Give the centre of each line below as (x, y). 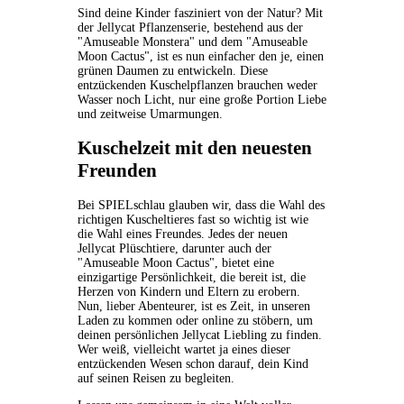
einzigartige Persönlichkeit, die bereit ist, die (191, 277)
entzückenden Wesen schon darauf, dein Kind (193, 363)
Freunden (117, 171)
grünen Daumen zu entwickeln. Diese (172, 71)
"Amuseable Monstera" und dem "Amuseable (192, 42)
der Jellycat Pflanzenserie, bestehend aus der (190, 28)
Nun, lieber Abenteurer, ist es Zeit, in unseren (193, 306)
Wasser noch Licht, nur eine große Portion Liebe (202, 100)
